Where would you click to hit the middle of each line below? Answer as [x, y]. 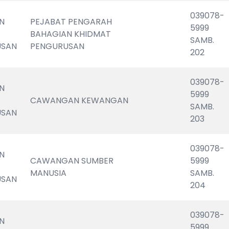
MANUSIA [49, 173]
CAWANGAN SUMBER [72, 161]
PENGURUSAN [58, 46]
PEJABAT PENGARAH [71, 22]
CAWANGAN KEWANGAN [79, 100]
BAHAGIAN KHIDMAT [71, 34]
